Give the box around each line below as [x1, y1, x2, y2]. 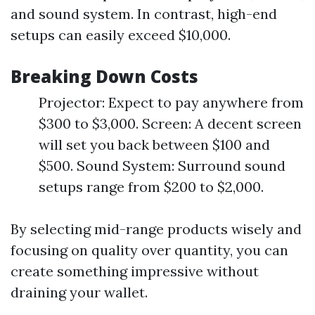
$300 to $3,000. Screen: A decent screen [39, 115, 302, 132]
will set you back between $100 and [39, 136, 270, 153]
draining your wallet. [11, 283, 148, 301]
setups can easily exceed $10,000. [11, 26, 231, 44]
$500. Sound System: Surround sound [39, 157, 285, 174]
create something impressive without [11, 262, 259, 280]
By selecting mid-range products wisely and [11, 220, 302, 238]
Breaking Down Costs [11, 65, 198, 88]
